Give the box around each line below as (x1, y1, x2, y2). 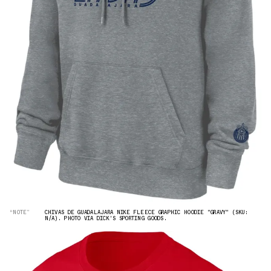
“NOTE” (10, 207, 30, 216)
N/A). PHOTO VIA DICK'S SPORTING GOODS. (44, 214, 167, 222)
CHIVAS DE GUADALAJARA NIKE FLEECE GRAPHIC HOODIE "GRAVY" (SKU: (44, 207, 249, 216)
